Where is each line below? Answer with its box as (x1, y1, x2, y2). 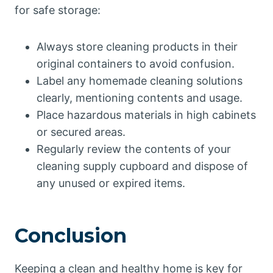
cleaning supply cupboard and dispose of (37, 160, 248, 172)
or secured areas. (37, 126, 126, 138)
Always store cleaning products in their (37, 40, 238, 53)
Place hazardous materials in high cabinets (37, 108, 256, 121)
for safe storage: (15, 4, 101, 16)
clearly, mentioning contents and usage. (37, 91, 243, 104)
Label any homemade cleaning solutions (37, 74, 243, 87)
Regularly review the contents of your (37, 143, 231, 155)
